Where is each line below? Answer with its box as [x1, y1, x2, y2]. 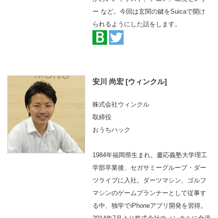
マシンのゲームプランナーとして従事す [92, 189, 206, 197]
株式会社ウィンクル [92, 101, 149, 108]
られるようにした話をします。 [92, 20, 181, 28]
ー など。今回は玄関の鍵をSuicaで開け [92, 8, 205, 15]
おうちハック [92, 126, 130, 133]
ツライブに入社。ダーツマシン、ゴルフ [92, 177, 206, 184]
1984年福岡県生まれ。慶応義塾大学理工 [92, 151, 207, 159]
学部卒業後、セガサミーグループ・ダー [92, 164, 206, 171]
